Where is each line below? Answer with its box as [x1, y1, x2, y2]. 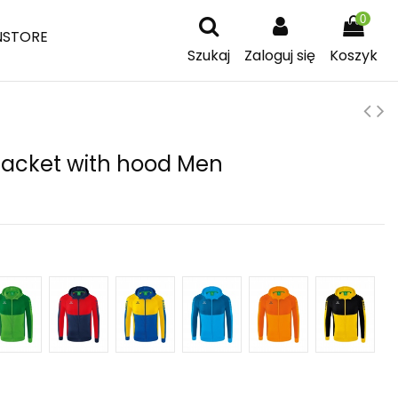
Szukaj [187, 45, 230, 67]
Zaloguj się [244, 45, 315, 67]
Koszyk [330, 45, 378, 67]
